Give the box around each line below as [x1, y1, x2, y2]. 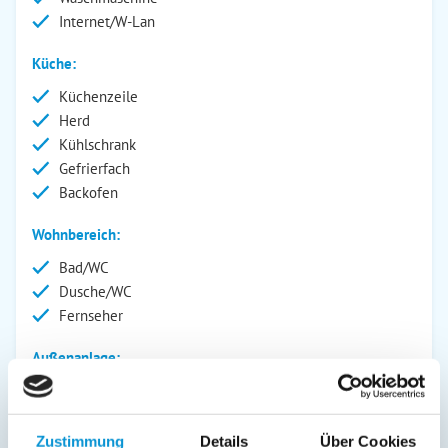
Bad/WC [59, 258, 109, 277]
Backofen [59, 183, 118, 202]
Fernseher [59, 306, 123, 325]
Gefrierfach [59, 159, 130, 178]
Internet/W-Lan [59, 12, 155, 31]
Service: [32, 390, 83, 409]
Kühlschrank [59, 135, 136, 154]
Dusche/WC [59, 282, 132, 301]
